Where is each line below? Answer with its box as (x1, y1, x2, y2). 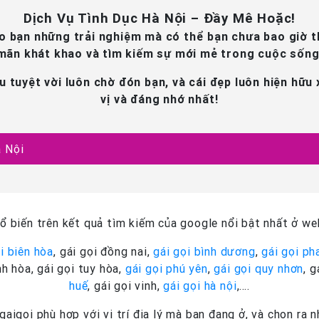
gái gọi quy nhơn (214, 261, 304, 276)
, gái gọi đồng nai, (53, 244, 154, 258)
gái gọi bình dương (153, 244, 256, 258)
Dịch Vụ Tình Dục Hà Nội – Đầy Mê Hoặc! (23, 9, 296, 26)
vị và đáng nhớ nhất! (100, 92, 219, 106)
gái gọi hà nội (163, 278, 237, 293)
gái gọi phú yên (125, 261, 208, 276)
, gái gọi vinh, (88, 278, 164, 293)
